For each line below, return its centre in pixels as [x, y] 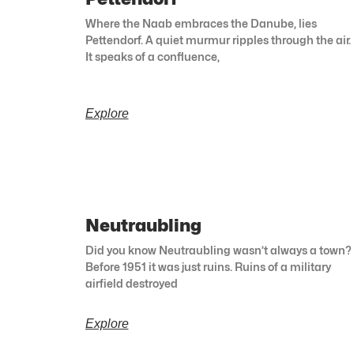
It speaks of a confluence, [152, 57]
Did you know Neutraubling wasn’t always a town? [218, 250]
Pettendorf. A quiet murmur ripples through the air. [218, 40]
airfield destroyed [131, 284]
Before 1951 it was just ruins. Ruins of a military [208, 267]
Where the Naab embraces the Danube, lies [201, 24]
